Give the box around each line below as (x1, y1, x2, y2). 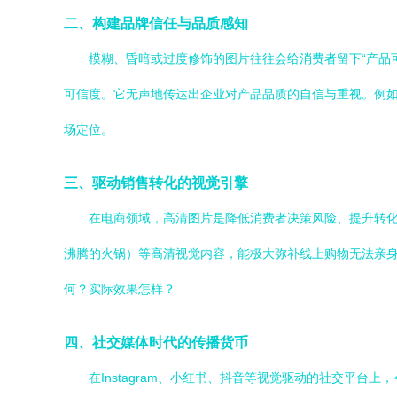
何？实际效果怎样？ (64, 282, 175, 296)
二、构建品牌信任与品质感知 (64, 15, 248, 31)
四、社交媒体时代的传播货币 (64, 334, 248, 350)
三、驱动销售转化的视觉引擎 (64, 175, 248, 191)
